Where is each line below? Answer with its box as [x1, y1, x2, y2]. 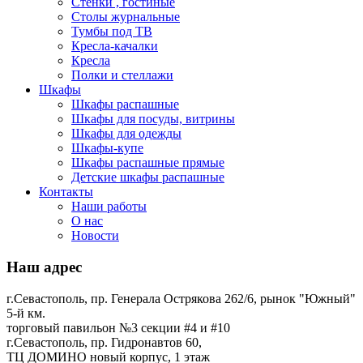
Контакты [39, 185, 93, 199]
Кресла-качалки [71, 39, 158, 53]
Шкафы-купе [71, 141, 143, 156]
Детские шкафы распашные [71, 170, 224, 185]
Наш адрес [6, 258, 82, 275]
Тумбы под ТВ [71, 24, 152, 39]
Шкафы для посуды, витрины [71, 112, 235, 126]
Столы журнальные [71, 10, 180, 24]
